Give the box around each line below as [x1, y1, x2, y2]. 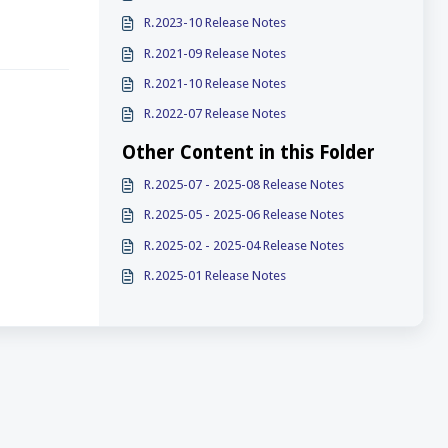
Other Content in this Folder [121, 141, 375, 164]
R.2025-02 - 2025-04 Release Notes [144, 237, 345, 253]
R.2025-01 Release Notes [144, 267, 287, 283]
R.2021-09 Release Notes [144, 45, 287, 61]
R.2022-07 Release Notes [144, 106, 287, 121]
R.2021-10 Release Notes [144, 75, 287, 91]
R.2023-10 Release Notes [144, 15, 287, 31]
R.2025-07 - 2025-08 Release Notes [144, 177, 345, 192]
